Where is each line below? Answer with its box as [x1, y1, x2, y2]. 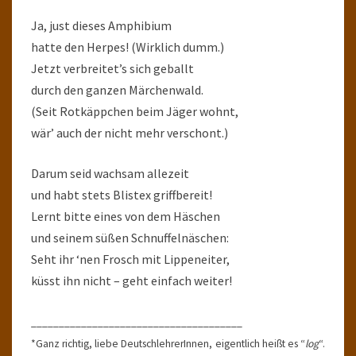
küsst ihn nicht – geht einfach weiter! [31, 273, 232, 288]
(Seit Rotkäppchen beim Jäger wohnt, [31, 103, 238, 119]
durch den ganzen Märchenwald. [31, 82, 203, 98]
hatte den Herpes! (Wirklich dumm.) [31, 39, 224, 55]
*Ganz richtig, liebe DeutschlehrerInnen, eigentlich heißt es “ [31, 337, 305, 350]
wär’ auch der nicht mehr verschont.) [31, 125, 228, 141]
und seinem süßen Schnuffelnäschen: [31, 230, 229, 246]
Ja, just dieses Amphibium [31, 17, 172, 33]
